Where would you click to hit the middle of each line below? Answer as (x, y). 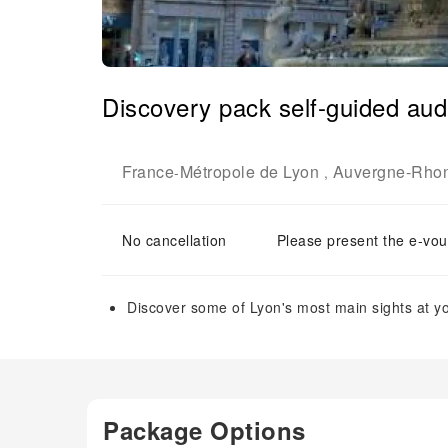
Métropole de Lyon (249, 171)
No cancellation (174, 240)
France (148, 171)
